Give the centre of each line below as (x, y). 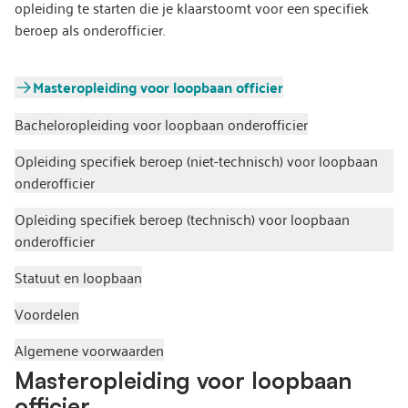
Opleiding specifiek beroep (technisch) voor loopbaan (182, 219)
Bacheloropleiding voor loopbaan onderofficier (161, 124)
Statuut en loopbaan (78, 277)
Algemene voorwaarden (89, 350)
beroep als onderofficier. (90, 29)
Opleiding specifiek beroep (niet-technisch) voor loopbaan (196, 160)
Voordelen (47, 313)
